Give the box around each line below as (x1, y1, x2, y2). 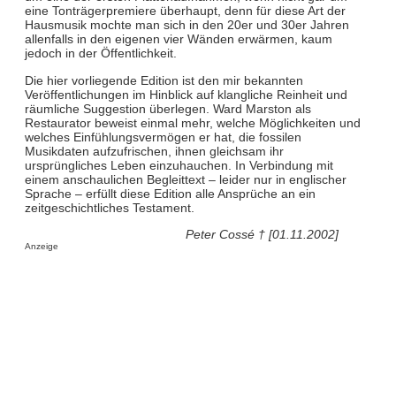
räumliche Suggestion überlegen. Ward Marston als (24, 101, 311, 116)
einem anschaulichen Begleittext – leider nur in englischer (24, 171, 346, 187)
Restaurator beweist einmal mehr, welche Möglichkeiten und (24, 115, 361, 130)
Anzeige (24, 241, 58, 252)
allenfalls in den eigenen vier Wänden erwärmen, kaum (24, 32, 332, 47)
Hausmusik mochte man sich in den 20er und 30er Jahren (24, 18, 349, 33)
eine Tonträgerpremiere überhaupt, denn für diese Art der (24, 4, 346, 19)
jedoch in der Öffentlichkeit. (24, 46, 177, 61)
